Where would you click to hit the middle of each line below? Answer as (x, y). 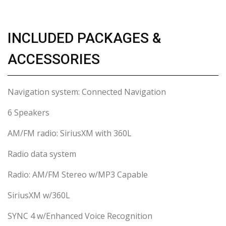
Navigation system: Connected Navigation (87, 92)
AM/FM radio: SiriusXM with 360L (70, 133)
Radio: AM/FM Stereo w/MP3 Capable (78, 175)
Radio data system (42, 154)
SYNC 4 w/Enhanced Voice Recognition (80, 216)
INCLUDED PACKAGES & (84, 38)
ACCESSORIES (54, 60)
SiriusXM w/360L (39, 195)
